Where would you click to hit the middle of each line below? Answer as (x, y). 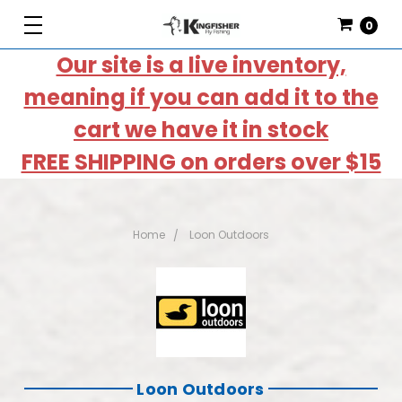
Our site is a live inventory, (201, 65)
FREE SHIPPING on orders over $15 (201, 162)
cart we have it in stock (201, 130)
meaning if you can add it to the (201, 97)
